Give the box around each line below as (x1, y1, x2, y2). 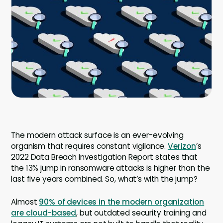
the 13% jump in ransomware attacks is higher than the (11, 163, 210, 174)
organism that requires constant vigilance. (11, 141, 168, 152)
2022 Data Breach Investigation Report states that (11, 152, 198, 163)
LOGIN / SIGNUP (83, 92, 139, 101)
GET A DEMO (84, 105, 132, 116)
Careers (3, 52, 57, 71)
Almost (11, 197, 39, 208)
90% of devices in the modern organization (39, 197, 205, 208)
